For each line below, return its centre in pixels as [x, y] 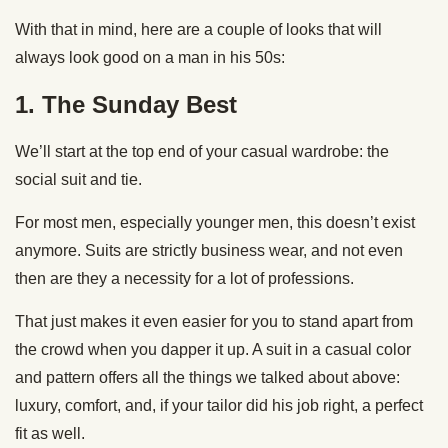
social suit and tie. [78, 179]
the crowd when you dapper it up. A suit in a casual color [213, 349]
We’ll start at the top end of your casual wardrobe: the [202, 151]
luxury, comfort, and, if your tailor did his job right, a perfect [219, 405]
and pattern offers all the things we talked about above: [207, 377]
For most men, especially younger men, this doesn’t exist [215, 222]
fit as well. [50, 433]
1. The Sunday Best [126, 104]
